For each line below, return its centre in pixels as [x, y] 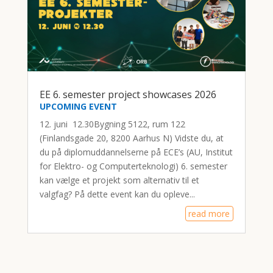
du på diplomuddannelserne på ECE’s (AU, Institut [136, 152]
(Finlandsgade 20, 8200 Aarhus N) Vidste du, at [131, 138]
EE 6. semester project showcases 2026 [128, 94]
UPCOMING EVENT [78, 106]
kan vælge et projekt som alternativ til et [119, 180]
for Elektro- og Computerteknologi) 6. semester [133, 166]
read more [209, 213]
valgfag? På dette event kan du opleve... [117, 194]
